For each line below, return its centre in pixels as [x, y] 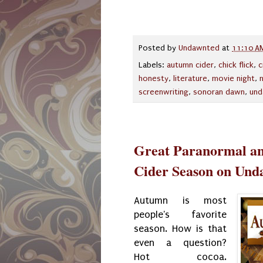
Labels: [153, 65]
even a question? [181, 242]
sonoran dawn [219, 92]
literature [190, 79]
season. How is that [181, 228]
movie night [233, 79]
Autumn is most [181, 200]
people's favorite [181, 214]
